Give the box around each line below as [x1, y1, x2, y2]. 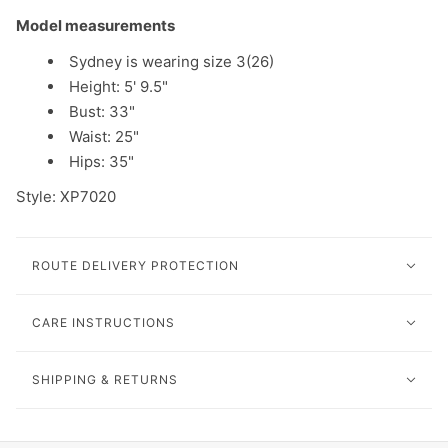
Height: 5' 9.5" [69, 77, 172, 97]
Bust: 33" [69, 102, 135, 122]
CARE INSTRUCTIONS [32, 314, 175, 330]
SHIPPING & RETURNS [32, 371, 178, 387]
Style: [16, 187, 60, 207]
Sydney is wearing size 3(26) [69, 52, 274, 72]
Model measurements [16, 16, 175, 36]
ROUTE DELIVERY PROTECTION [32, 257, 239, 273]
